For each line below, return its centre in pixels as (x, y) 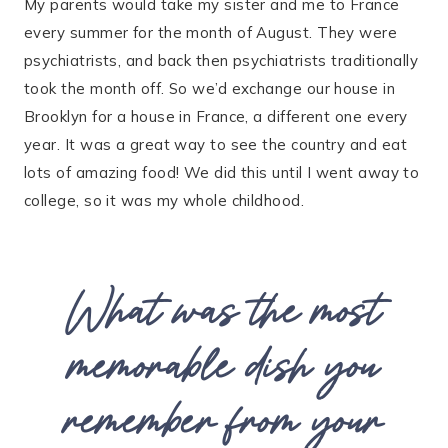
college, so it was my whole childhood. (164, 200)
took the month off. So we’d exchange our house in (210, 88)
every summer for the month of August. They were (211, 32)
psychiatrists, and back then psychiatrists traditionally (221, 60)
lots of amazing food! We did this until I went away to (222, 172)
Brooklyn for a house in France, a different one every (216, 116)
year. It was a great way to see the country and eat (215, 144)
